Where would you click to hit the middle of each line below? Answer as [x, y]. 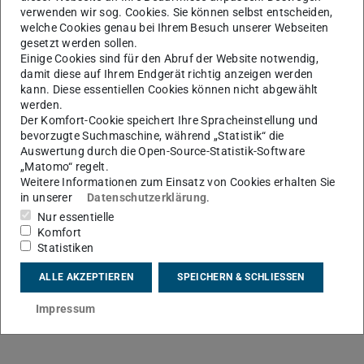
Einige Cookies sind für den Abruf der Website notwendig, [170, 58]
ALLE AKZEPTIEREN [87, 277]
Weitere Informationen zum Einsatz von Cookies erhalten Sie [178, 182]
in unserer [48, 197]
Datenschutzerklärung [147, 197]
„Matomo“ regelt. [65, 166]
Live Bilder [64, 71]
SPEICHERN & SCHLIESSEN [241, 277]
